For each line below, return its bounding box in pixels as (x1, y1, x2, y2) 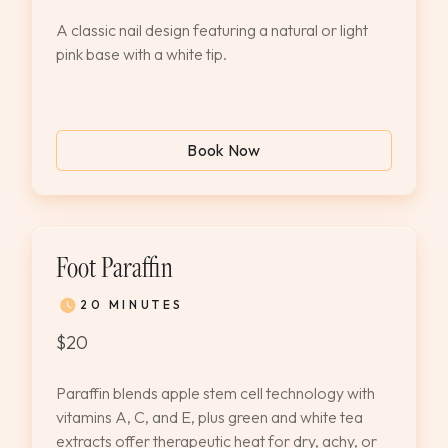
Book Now (187, 140, 261, 160)
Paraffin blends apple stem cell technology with (56, 383, 375, 403)
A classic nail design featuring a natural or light (56, 20, 368, 40)
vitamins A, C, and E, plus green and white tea (56, 407, 363, 427)
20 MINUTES (80, 297, 184, 312)
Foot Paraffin (56, 247, 173, 285)
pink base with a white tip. (56, 44, 227, 64)
